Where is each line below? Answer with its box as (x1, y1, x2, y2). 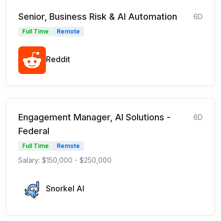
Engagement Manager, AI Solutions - (18, 111, 171, 122)
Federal (18, 125, 49, 136)
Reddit (46, 54, 70, 64)
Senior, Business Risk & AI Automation (18, 11, 177, 22)
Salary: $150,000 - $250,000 (18, 155, 111, 164)
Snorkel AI (46, 183, 84, 193)
